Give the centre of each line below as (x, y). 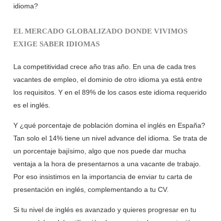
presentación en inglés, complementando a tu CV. (91, 190)
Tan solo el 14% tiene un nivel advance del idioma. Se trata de (110, 138)
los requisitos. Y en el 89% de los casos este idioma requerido (110, 92)
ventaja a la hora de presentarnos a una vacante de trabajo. (107, 164)
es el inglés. (32, 105)
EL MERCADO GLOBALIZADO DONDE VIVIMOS (100, 31)
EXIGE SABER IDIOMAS (56, 44)
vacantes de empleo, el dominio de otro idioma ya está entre (108, 80)
